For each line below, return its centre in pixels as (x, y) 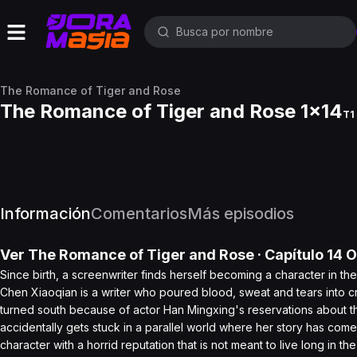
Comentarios (139, 214)
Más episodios (241, 214)
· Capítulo (290, 255)
